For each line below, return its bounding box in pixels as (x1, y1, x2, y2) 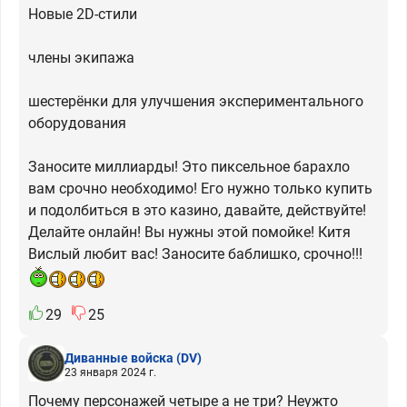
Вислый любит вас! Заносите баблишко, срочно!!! (28, 245, 362, 263)
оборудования (28, 114, 126, 132)
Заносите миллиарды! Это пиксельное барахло (28, 158, 350, 175)
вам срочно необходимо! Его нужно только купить (28, 180, 372, 197)
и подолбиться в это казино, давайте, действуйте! (28, 202, 366, 219)
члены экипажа (28, 49, 134, 66)
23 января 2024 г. (65, 365, 156, 379)
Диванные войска (65, 350, 174, 365)
